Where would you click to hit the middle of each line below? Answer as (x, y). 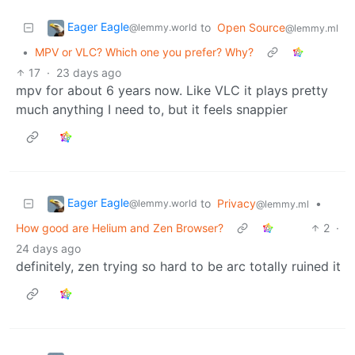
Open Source (251, 27)
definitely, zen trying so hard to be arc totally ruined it (178, 266)
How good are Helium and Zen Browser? (120, 227)
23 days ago (89, 72)
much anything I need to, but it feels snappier (152, 109)
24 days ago (48, 248)
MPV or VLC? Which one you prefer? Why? (144, 52)
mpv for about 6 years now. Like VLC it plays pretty (172, 90)
